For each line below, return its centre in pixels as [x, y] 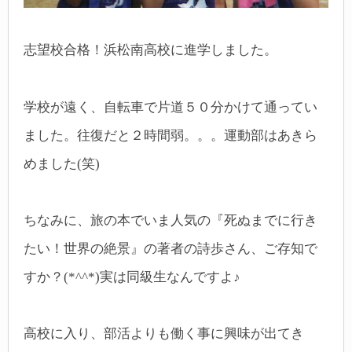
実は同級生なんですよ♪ [170, 277]
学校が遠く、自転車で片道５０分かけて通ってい [170, 107]
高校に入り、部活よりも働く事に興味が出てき [164, 334]
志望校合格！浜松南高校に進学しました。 [150, 50]
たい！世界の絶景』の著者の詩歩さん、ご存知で [170, 248]
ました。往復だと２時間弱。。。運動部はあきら [170, 135]
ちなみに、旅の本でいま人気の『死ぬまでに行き [170, 220]
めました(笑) [62, 163]
